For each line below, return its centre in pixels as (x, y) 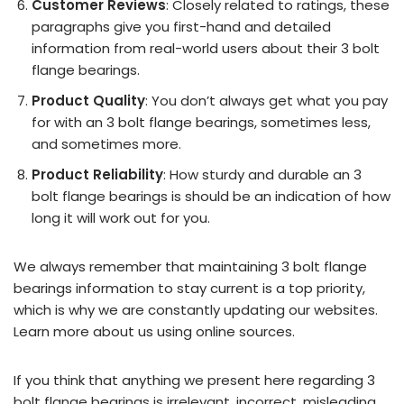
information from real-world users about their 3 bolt (206, 48)
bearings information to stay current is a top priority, (189, 288)
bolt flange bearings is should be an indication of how (211, 196)
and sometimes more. (106, 144)
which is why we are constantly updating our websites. (196, 310)
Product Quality (88, 101)
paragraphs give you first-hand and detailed (181, 27)
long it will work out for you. (121, 218)
